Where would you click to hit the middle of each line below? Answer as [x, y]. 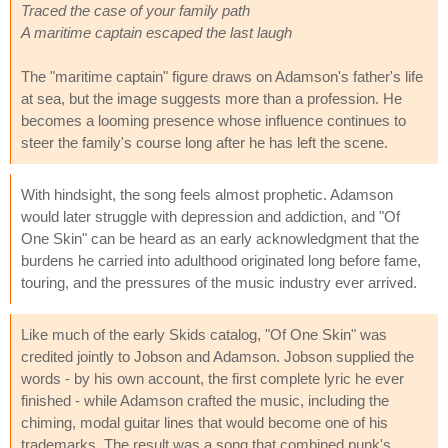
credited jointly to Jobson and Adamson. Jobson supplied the [217, 356]
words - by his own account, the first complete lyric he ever [212, 378]
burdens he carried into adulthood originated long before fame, [221, 260]
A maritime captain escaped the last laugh [156, 32]
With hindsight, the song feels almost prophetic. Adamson [207, 194]
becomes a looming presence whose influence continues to [213, 120]
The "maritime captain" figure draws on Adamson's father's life [222, 76]
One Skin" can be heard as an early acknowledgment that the [220, 238]
